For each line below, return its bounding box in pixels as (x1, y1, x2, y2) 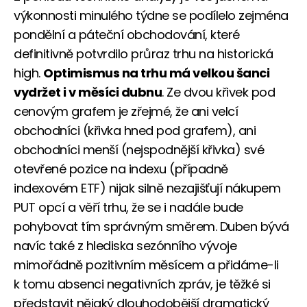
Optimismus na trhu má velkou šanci (43, 64, 269, 82)
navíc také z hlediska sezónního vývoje (14, 237, 236, 255)
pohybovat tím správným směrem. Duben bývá (14, 218, 289, 236)
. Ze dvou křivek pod (162, 84, 275, 101)
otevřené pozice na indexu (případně (14, 160, 228, 178)
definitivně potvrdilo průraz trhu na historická (14, 45, 273, 63)
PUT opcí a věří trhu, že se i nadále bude (14, 199, 243, 217)
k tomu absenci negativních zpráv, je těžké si (14, 275, 271, 293)
